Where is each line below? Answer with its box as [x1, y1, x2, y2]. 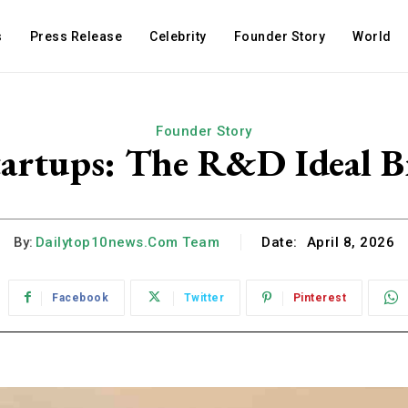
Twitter [183, 291, 225, 305]
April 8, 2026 [306, 234, 395, 251]
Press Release [29, 29, 123, 44]
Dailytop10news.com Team [35, 233, 220, 250]
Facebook [52, 291, 109, 305]
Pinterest [292, 291, 347, 305]
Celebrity [149, 29, 207, 44]
